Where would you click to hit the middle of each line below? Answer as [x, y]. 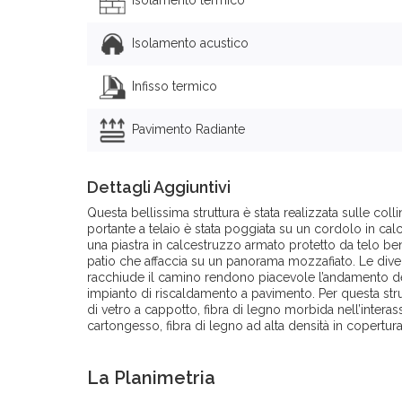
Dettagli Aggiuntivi [159, 188]
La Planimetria [151, 378]
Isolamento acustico [190, 43]
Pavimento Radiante [188, 129]
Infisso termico [175, 86]
